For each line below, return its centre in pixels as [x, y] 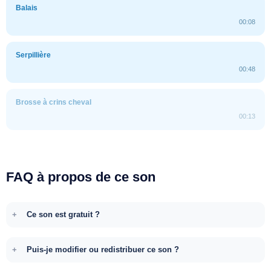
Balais [27, 8]
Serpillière [33, 55]
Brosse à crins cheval [54, 102]
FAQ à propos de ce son [81, 177]
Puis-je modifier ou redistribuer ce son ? [103, 249]
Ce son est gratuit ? [63, 214]
